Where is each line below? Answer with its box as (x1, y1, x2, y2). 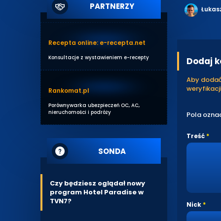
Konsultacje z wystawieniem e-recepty (48, 54, 149, 61)
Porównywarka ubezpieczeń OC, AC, (48, 102, 140, 109)
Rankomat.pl (48, 86, 89, 95)
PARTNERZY (89, 1, 134, 11)
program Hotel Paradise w (50, 187, 144, 197)
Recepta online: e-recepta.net (48, 38, 146, 47)
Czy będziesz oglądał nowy (50, 179, 145, 188)
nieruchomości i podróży (48, 109, 111, 116)
